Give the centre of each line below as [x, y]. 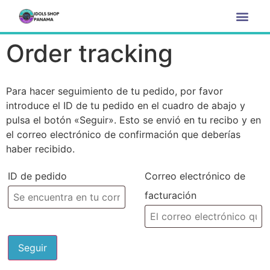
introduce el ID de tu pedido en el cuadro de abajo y [126, 105]
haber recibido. [40, 149]
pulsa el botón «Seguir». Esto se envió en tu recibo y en [133, 120]
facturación [170, 196]
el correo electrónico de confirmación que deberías [123, 134]
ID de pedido [37, 176]
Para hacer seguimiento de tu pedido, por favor [115, 91]
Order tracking [89, 53]
